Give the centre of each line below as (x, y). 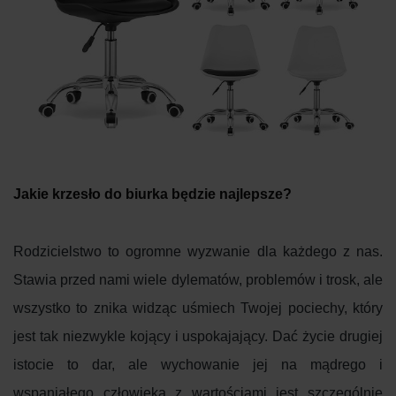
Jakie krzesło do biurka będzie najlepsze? (152, 194)
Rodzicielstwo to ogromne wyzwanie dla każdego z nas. (198, 252)
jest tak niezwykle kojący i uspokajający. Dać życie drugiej (198, 337)
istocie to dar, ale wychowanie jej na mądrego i (198, 365)
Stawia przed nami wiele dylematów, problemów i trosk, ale (198, 280)
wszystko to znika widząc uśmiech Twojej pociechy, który (198, 308)
